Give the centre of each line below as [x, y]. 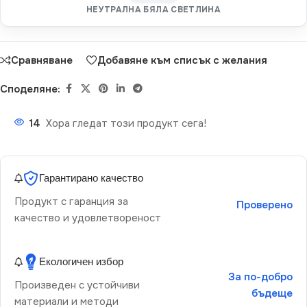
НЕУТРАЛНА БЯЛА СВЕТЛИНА [153, 10]
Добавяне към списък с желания [182, 60]
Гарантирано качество [91, 178]
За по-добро [260, 277]
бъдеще [272, 294]
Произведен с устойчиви [77, 285]
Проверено [264, 205]
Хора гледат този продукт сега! [126, 124]
